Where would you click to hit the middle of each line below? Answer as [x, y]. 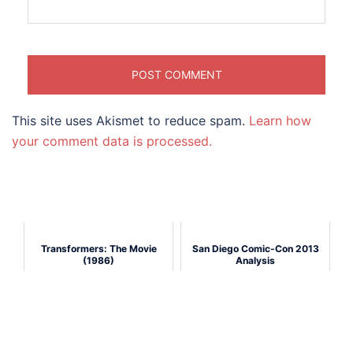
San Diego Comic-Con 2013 [255, 249]
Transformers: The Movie [98, 249]
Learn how [280, 121]
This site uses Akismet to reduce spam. [130, 121]
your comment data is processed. [112, 141]
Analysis [255, 261]
